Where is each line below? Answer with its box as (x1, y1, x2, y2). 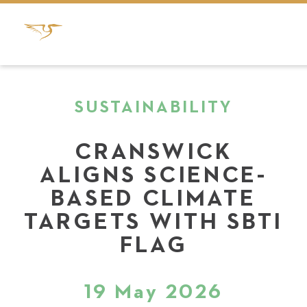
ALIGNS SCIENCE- (40, 164, 267, 187)
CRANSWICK (75, 140, 232, 164)
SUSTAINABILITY (75, 99, 232, 116)
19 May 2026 (84, 282, 223, 303)
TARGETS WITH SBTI (24, 210, 283, 234)
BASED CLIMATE (51, 187, 256, 210)
